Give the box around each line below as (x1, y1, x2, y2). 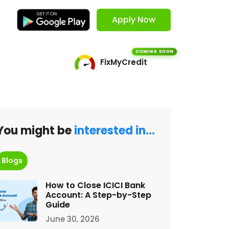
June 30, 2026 (45, 214, 100, 224)
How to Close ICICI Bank (45, 179, 145, 191)
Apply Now (112, 14, 155, 26)
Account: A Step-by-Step (45, 189, 151, 201)
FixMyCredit (100, 57, 147, 67)
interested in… (74, 123, 155, 139)
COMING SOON (135, 48, 173, 55)
